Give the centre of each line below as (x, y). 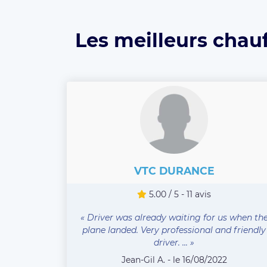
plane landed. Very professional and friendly (174, 230)
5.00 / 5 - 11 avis (179, 194)
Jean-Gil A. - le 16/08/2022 (174, 260)
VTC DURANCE (174, 170)
